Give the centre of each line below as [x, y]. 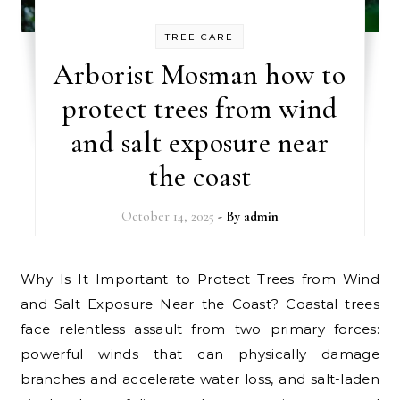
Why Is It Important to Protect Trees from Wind [29, 279]
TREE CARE [200, 37]
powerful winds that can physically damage [200, 354]
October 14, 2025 [167, 217]
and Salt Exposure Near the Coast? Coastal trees [200, 304]
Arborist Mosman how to [200, 75]
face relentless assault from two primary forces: [200, 329]
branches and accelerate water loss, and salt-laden [200, 379]
